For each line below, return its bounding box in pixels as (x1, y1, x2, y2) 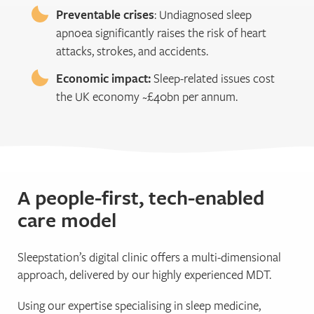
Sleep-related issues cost (151, 70, 275, 87)
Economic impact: (56, 70, 151, 87)
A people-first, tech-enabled (18, 183, 264, 211)
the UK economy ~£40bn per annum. (56, 88, 238, 105)
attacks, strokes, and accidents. (56, 43, 208, 60)
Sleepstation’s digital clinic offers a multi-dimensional (18, 249, 281, 266)
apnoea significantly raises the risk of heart (56, 25, 266, 41)
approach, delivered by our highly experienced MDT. (18, 266, 271, 283)
